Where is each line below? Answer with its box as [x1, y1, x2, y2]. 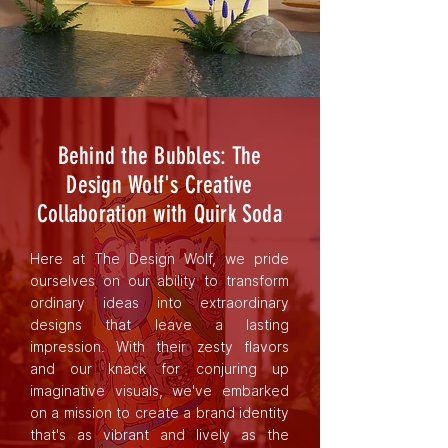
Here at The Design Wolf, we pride [30, 250, 289, 267]
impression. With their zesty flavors [30, 338, 289, 355]
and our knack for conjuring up [30, 360, 289, 377]
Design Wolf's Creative [66, 171, 253, 199]
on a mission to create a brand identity [30, 404, 289, 421]
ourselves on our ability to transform [30, 272, 289, 289]
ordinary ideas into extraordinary [30, 294, 289, 311]
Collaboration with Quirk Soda [37, 200, 282, 228]
